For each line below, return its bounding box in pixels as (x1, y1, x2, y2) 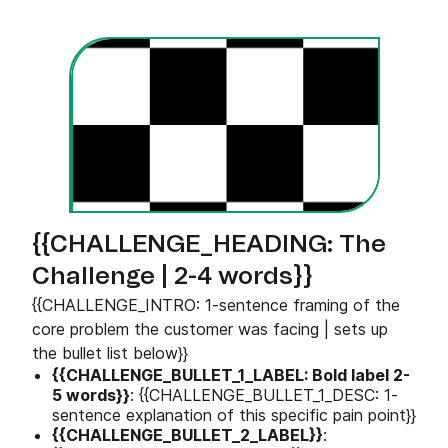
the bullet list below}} (32, 343, 188, 363)
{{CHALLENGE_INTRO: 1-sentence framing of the (32, 295, 400, 315)
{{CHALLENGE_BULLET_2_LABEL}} (52, 425, 323, 445)
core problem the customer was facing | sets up (32, 319, 388, 339)
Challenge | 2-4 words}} (32, 265, 313, 289)
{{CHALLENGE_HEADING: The (32, 233, 386, 257)
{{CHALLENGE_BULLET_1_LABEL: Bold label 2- (52, 365, 410, 385)
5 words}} (52, 385, 130, 405)
